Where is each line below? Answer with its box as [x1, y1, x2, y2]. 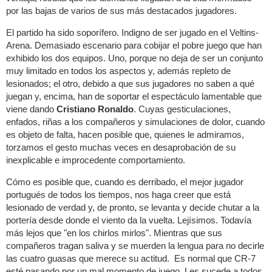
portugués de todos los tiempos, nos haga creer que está [6, 189, 231, 200]
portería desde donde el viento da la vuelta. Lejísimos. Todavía [6, 214, 251, 225]
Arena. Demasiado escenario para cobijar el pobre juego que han [6, 39, 262, 50]
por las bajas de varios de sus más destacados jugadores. [6, 5, 237, 16]
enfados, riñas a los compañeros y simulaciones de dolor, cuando [6, 116, 265, 127]
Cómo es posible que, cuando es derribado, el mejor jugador [6, 176, 243, 187]
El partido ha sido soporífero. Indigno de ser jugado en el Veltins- [6, 27, 259, 38]
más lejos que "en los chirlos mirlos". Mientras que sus [6, 227, 222, 238]
